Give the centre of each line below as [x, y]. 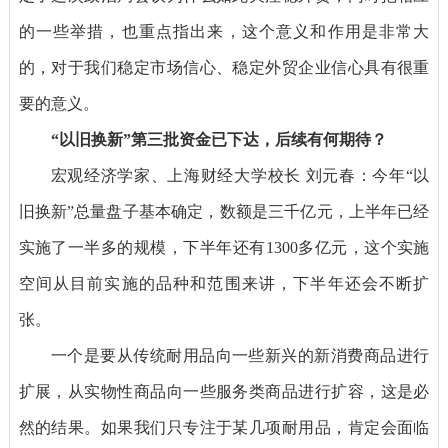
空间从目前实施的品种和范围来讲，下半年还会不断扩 [224, 284]
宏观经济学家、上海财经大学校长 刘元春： [211, 176]
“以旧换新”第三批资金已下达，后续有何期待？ [218, 140]
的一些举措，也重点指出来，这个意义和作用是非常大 [224, 32]
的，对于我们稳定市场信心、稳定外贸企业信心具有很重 [224, 68]
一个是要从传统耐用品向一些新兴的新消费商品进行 [240, 356]
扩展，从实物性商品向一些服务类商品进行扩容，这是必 [224, 392]
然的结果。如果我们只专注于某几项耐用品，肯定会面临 [224, 428]
